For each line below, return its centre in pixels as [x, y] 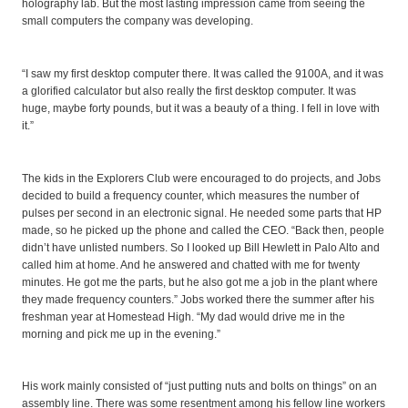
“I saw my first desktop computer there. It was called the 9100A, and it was [203, 73]
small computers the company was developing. [138, 20]
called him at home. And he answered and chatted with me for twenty [191, 265]
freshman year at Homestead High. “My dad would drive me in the [184, 316]
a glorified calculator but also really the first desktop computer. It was [189, 91]
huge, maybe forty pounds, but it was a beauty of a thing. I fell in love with [201, 108]
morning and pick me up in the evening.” [121, 334]
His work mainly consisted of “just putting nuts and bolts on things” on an [199, 387]
